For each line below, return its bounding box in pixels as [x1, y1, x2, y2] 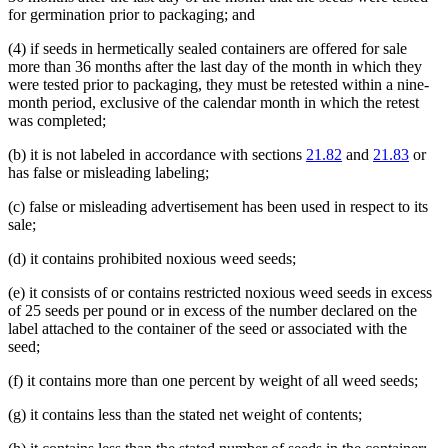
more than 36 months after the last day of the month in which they [8, 58, 422, 76]
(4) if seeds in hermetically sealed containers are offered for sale [8, 40, 407, 58]
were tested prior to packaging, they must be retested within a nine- [8, 76, 429, 94]
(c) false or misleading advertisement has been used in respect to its [8, 198, 428, 216]
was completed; [8, 112, 106, 130]
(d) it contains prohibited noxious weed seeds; [8, 250, 296, 268]
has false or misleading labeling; [8, 164, 209, 182]
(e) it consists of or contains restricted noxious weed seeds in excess [8, 284, 432, 302]
